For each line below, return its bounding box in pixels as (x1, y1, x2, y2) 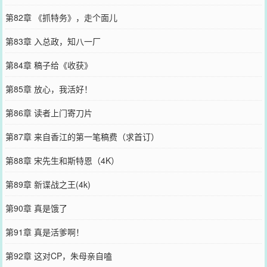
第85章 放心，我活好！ (5, 82, 92, 95)
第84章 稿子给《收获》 (5, 58, 92, 71)
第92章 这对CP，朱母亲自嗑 (5, 249, 112, 262)
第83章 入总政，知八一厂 (5, 35, 101, 47)
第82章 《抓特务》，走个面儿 (5, 11, 117, 23)
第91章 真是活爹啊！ (5, 225, 84, 238)
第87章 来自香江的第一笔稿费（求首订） (5, 130, 159, 142)
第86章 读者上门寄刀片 (5, 106, 92, 119)
